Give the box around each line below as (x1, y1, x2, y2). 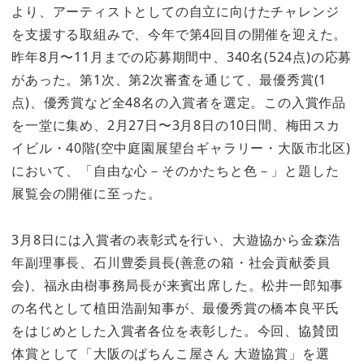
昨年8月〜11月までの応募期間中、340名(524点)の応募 (11, 48, 353, 67)
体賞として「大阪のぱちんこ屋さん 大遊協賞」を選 (11, 344, 330, 362)
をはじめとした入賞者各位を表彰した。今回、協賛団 (11, 321, 340, 340)
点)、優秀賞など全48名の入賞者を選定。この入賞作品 (11, 93, 346, 112)
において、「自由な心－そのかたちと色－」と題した (11, 162, 340, 180)
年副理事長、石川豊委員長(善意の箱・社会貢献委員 (11, 253, 331, 271)
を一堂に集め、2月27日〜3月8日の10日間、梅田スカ (11, 116, 340, 135)
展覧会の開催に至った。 (11, 184, 162, 203)
